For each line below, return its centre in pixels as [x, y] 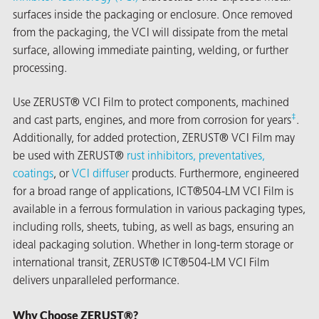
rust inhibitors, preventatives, [196, 156]
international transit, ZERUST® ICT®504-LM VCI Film [141, 263]
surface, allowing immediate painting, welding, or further [151, 52]
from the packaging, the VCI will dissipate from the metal [151, 34]
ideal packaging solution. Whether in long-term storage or [153, 245]
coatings [33, 174]
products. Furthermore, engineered [214, 174]
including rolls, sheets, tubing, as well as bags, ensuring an [153, 228]
